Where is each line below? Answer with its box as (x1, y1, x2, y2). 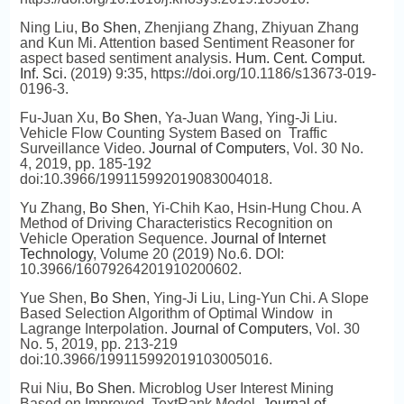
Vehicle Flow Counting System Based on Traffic (19, 125, 327, 141)
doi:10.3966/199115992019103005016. (19, 352, 272, 367)
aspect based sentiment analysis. (19, 50, 235, 66)
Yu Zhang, (19, 200, 89, 216)
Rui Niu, (19, 381, 76, 396)
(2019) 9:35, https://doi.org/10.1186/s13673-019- (66, 66, 376, 81)
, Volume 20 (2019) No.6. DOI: (92, 246, 284, 262)
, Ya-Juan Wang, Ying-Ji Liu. (157, 110, 337, 125)
